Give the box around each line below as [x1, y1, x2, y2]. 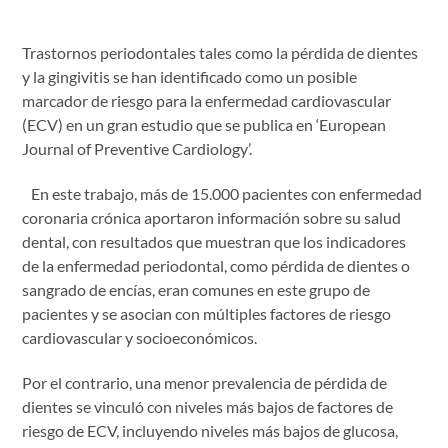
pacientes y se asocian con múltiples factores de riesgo [22, 304, 392, 323]
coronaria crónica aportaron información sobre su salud [22, 208, 402, 227]
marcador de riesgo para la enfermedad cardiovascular [22, 91, 392, 111]
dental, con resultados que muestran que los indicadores [22, 232, 407, 251]
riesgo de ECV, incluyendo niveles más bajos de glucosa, [22, 420, 399, 440]
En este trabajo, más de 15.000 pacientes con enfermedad [22, 184, 423, 203]
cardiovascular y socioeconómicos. [22, 328, 258, 347]
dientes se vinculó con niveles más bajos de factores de [22, 396, 394, 416]
